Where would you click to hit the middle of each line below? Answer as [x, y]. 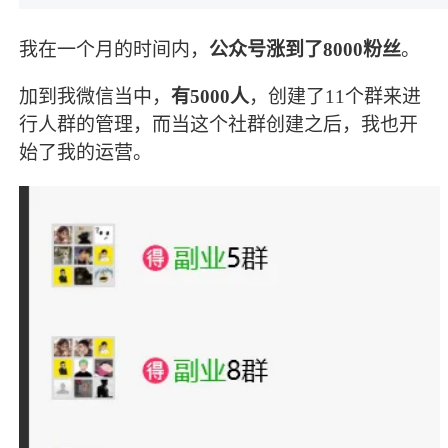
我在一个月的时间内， [114, 49]
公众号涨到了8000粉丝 [305, 49]
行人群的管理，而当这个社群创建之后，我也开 [219, 124]
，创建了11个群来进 [335, 96]
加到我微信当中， [95, 96]
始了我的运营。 [86, 152]
